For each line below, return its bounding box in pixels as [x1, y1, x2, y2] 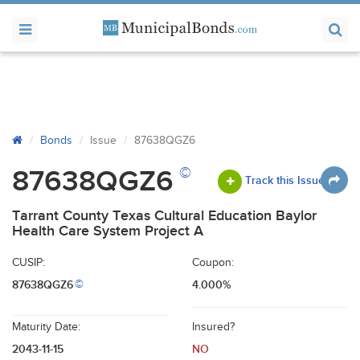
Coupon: [192, 256, 234, 269]
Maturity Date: [12, 321, 80, 333]
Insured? [192, 321, 235, 333]
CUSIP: [12, 256, 45, 269]
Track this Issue [245, 173, 325, 187]
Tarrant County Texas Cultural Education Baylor [12, 207, 317, 224]
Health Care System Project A [12, 223, 203, 239]
